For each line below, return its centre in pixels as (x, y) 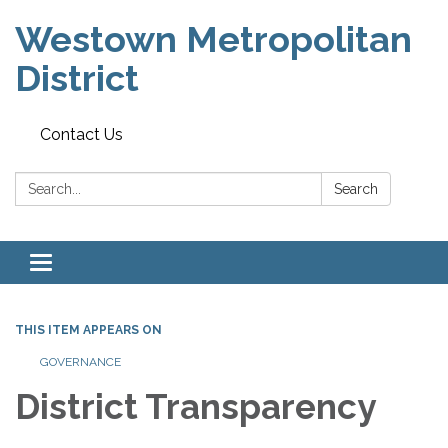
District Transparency (195, 406)
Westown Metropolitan (213, 39)
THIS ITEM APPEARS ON (88, 330)
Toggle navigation (106, 264)
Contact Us (81, 134)
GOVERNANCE (80, 362)
